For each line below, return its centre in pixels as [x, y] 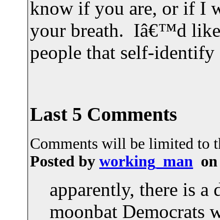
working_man [146, 161]
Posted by [65, 161]
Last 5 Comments [104, 114]
